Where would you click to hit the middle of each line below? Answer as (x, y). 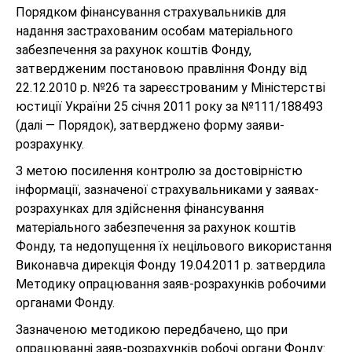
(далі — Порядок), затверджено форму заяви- (150, 125)
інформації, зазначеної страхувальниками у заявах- (167, 190)
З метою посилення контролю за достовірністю (159, 171)
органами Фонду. (65, 303)
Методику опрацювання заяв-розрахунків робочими (171, 284)
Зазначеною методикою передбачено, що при (152, 330)
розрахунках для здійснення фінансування (140, 209)
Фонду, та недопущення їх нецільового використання (174, 246)
